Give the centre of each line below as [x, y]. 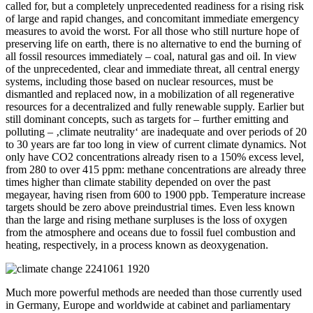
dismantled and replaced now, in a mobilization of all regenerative [150, 94]
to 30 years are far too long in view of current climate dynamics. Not [156, 144]
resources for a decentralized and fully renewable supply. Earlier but [155, 106]
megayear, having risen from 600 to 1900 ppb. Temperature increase [155, 194]
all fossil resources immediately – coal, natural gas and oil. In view [151, 56]
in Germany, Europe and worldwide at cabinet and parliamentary [148, 305]
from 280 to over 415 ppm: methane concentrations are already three [156, 169]
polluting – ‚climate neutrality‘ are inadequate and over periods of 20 [156, 131]
